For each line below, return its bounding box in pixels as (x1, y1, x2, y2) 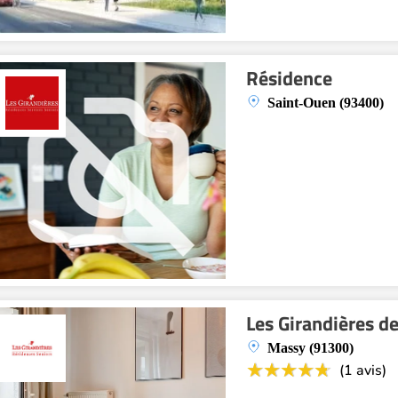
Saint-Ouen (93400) (267, 95, 384, 110)
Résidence (246, 63, 332, 93)
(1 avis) (339, 361, 386, 380)
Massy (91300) (267, 340, 354, 355)
